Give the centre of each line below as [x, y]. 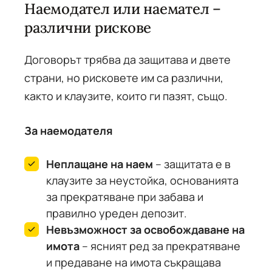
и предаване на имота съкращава [134, 262]
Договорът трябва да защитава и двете [127, 59]
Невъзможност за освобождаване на [145, 229]
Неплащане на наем [100, 164]
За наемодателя [69, 131]
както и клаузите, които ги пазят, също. [126, 96]
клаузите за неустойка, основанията [142, 180]
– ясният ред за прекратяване [160, 246]
